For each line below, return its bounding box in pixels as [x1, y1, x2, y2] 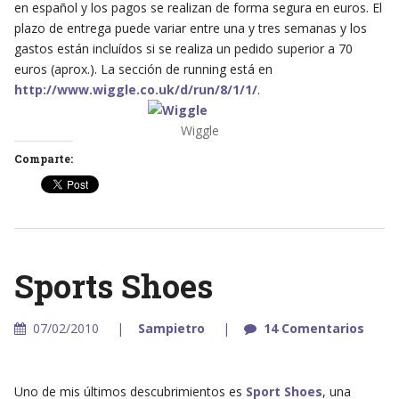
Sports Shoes [13, 265, 213, 308]
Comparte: [13, 151, 73, 166]
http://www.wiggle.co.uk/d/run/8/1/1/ [13, 80, 257, 98]
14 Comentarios [263, 320, 364, 338]
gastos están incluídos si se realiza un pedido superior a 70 [13, 39, 353, 57]
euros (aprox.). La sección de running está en [13, 60, 273, 77]
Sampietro [137, 320, 205, 338]
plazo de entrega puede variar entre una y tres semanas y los [13, 19, 367, 37]
